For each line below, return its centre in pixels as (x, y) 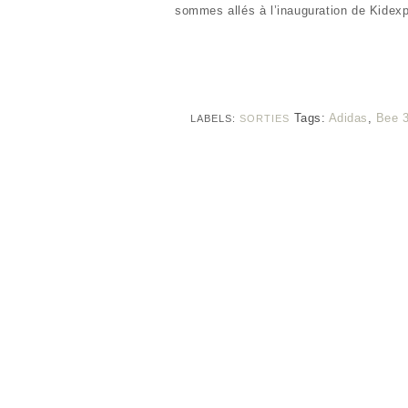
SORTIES (264, 118)
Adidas (348, 118)
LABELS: (214, 118)
